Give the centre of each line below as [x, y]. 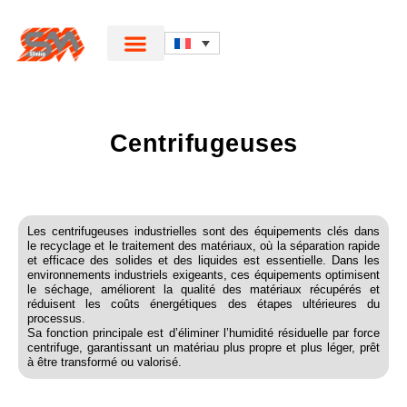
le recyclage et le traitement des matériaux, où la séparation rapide [203, 246]
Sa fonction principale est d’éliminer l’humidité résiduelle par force [203, 333]
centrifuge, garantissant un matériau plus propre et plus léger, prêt [203, 347]
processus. [56, 318]
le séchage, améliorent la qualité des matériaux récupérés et [203, 289]
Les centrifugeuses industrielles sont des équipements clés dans [203, 231]
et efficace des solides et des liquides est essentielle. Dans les [203, 260]
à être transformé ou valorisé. [104, 362]
